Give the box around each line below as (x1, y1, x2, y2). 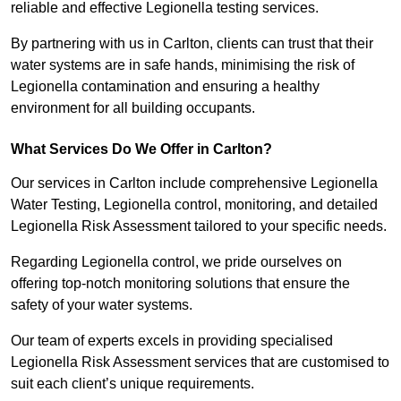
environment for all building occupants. (11, 100, 255, 116)
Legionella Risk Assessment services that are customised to (11, 354, 389, 371)
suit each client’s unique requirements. (11, 376, 258, 392)
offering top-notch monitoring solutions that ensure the (11, 276, 350, 292)
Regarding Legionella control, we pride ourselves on (11, 254, 342, 270)
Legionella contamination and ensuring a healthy (11, 79, 320, 95)
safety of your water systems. (11, 297, 196, 313)
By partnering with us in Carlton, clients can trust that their (11, 36, 373, 52)
